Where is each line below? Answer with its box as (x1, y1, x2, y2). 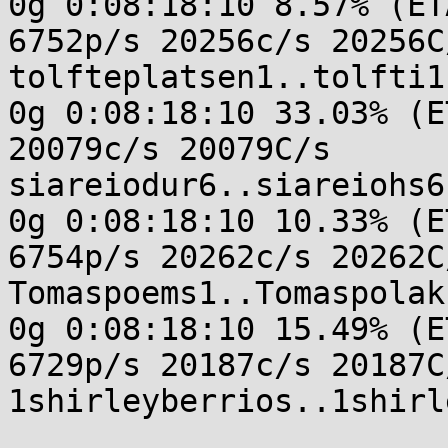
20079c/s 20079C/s (8, 131, 331, 167)
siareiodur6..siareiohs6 (8, 167, 445, 203)
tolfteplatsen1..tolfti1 (8, 59, 445, 95)
